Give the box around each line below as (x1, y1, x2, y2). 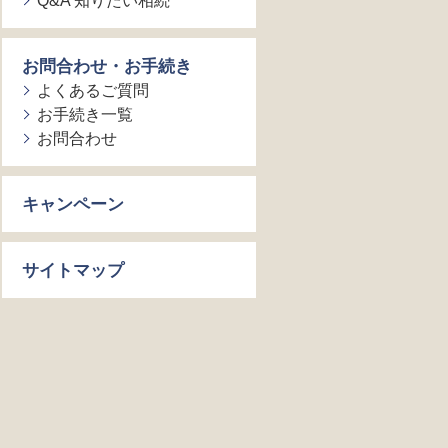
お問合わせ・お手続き (21, 56, 192, 76)
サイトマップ (21, 260, 124, 280)
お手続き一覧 (36, 105, 133, 123)
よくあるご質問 (36, 81, 149, 99)
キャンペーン (21, 194, 124, 214)
